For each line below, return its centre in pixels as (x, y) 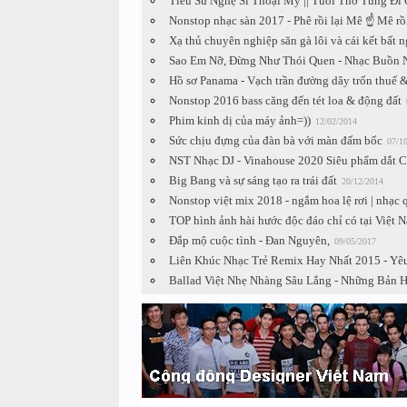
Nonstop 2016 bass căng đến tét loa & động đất (285, 100)
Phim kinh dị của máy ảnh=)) (239, 120)
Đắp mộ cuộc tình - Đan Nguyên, (249, 240)
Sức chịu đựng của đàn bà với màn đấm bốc (275, 140)
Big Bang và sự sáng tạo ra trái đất (253, 180)
